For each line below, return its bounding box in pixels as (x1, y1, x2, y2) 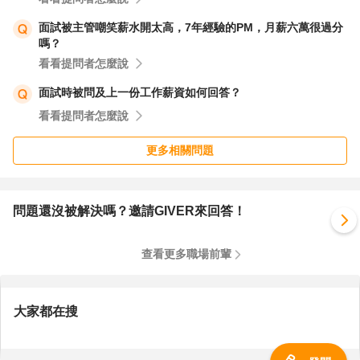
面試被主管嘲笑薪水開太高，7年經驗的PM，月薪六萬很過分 (39, 21, 343, 34)
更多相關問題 (146, 144, 214, 157)
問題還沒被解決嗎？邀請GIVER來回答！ (13, 204, 246, 218)
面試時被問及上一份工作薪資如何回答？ (39, 86, 241, 99)
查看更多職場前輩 (141, 247, 231, 260)
